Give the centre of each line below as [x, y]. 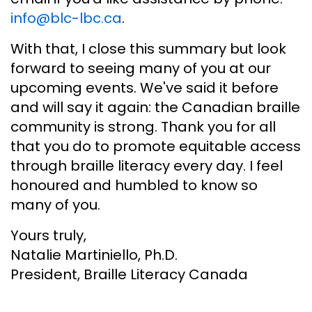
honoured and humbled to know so [134, 185]
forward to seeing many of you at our [141, 68]
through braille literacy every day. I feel [147, 165]
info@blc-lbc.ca [66, 18]
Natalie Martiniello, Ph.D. [94, 255]
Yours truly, [48, 235]
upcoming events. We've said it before [145, 87]
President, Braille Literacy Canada [129, 274]
